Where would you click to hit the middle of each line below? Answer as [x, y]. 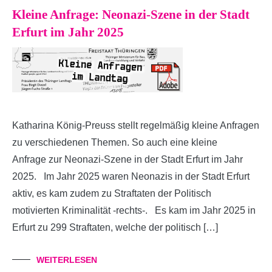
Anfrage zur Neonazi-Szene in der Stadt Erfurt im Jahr [127, 159]
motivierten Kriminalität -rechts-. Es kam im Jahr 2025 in [134, 210]
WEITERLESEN [67, 260]
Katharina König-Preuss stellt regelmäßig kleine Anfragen [136, 125]
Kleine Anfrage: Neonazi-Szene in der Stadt [131, 14]
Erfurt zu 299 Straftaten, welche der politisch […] [115, 227]
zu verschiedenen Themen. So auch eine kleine [115, 142]
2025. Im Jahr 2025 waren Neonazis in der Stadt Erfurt [131, 176]
